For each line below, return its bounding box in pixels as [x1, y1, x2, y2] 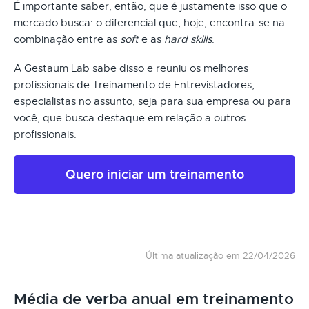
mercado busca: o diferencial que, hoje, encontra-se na [14, 16, 285, 29]
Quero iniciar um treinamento [65, 166, 244, 182]
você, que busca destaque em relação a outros [14, 111, 246, 124]
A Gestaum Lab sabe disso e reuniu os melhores [14, 61, 248, 74]
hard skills [164, 32, 212, 46]
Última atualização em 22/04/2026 [146, 249, 295, 261]
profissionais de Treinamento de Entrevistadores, [14, 78, 255, 91]
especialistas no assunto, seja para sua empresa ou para [14, 94, 291, 108]
